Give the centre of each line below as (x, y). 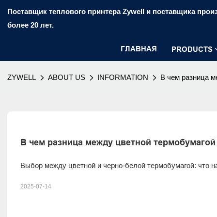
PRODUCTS (192, 49)
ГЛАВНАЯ (139, 49)
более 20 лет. (31, 25)
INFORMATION (123, 77)
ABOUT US (67, 77)
